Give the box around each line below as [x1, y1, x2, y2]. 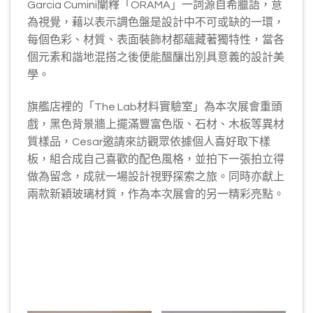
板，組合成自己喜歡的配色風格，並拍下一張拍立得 [27, 153, 284, 165]
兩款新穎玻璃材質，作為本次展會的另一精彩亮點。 [27, 188, 284, 200]
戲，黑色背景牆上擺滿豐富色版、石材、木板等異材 [27, 118, 284, 130]
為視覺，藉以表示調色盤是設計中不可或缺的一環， [27, 16, 284, 28]
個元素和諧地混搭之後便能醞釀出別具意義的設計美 [27, 51, 284, 63]
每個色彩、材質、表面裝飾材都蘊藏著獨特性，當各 [27, 34, 284, 45]
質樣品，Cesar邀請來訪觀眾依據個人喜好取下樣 [27, 136, 270, 147]
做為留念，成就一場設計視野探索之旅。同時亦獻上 [27, 170, 284, 182]
